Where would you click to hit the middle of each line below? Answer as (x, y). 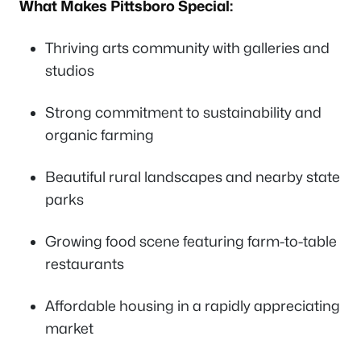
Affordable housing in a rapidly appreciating (193, 306)
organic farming (100, 135)
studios (70, 71)
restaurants (85, 264)
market (69, 329)
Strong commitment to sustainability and (183, 113)
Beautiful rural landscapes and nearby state (193, 177)
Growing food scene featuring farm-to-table (191, 242)
